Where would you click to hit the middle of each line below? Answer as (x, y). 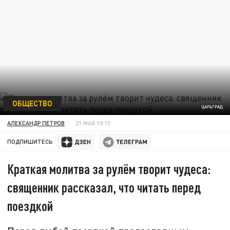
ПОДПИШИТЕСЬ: (31, 142)
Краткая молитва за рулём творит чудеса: (109, 169)
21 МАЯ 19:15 (93, 123)
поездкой (30, 206)
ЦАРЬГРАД (212, 107)
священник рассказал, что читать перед (104, 187)
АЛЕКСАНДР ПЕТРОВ (36, 123)
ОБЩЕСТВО (32, 103)
